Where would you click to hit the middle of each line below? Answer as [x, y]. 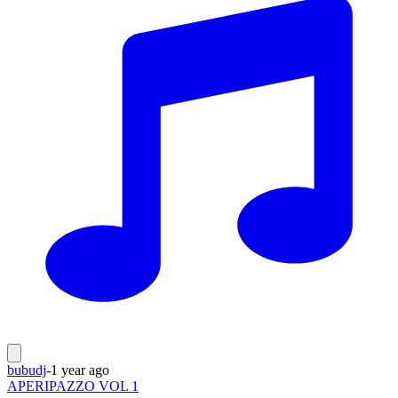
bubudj [27, 370]
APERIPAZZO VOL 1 [73, 386]
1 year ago [80, 370]
